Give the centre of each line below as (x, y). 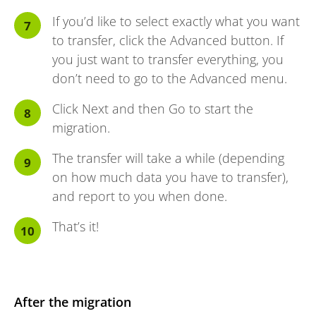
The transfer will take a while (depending (168, 158)
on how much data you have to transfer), (170, 177)
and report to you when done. (140, 196)
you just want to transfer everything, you (168, 60)
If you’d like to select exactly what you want (176, 22)
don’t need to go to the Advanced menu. (170, 79)
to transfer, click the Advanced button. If (168, 41)
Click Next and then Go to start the (153, 109)
